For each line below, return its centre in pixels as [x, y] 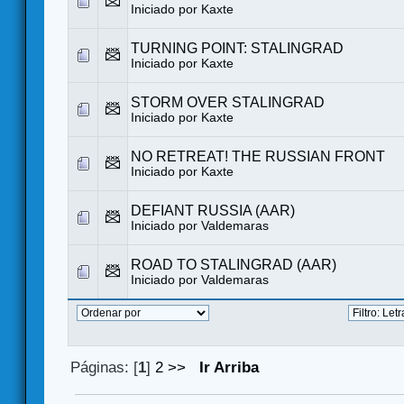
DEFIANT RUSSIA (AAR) [213, 210]
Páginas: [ [105, 367]
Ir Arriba [230, 367]
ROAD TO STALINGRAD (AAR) [234, 264]
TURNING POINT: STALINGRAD [237, 48]
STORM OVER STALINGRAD [228, 102]
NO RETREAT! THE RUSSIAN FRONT [258, 156]
